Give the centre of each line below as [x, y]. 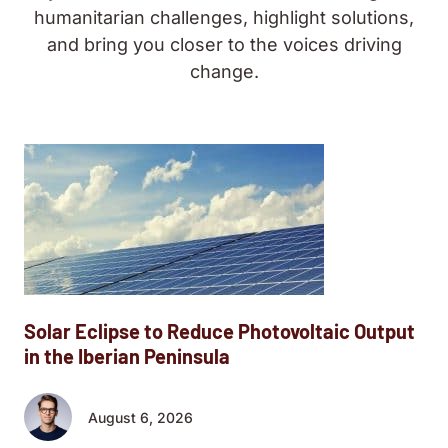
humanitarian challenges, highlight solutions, [224, 17]
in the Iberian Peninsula [127, 356]
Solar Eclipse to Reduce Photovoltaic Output [219, 331]
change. [224, 71]
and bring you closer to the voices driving [224, 44]
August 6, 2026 [140, 417]
